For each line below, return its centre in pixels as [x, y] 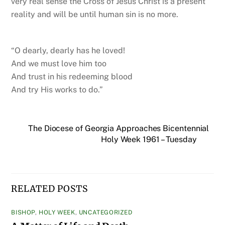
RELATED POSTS [49, 189]
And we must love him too [59, 64]
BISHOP [23, 213]
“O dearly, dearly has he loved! [68, 51]
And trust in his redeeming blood [72, 77]
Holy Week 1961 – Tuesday [149, 140]
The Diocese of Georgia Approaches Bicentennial [119, 129]
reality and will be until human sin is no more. [95, 14]
